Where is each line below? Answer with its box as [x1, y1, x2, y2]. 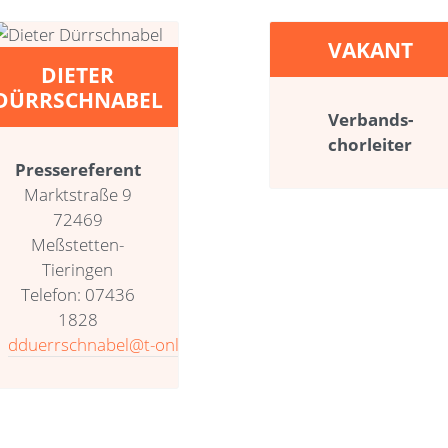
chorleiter [328, 132, 413, 156]
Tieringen [42, 257, 114, 281]
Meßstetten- [31, 232, 125, 256]
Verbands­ [327, 107, 413, 131]
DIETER [41, 59, 115, 89]
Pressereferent [14, 157, 141, 181]
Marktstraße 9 [23, 182, 132, 206]
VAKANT [327, 34, 413, 64]
